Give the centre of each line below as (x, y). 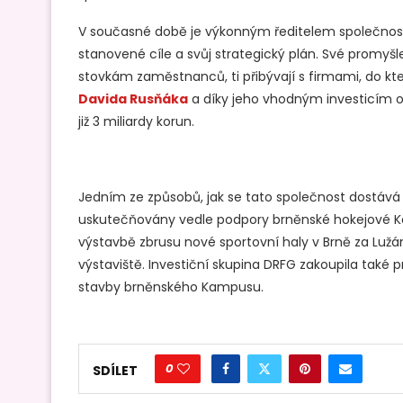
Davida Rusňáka (133, 99)
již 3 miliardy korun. (136, 122)
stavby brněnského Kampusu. (171, 287)
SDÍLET (115, 370)
